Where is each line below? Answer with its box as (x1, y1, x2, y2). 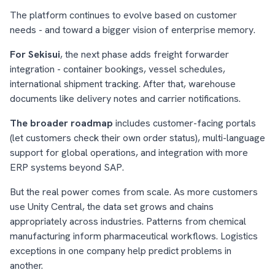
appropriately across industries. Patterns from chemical (10, 215, 246, 228)
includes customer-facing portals (113, 117, 256, 130)
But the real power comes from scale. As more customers (10, 185, 258, 198)
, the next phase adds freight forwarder (60, 48, 229, 61)
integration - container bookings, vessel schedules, (10, 63, 225, 76)
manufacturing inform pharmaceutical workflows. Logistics (10, 230, 258, 242)
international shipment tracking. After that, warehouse (10, 77, 236, 90)
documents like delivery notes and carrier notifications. (10, 92, 241, 105)
